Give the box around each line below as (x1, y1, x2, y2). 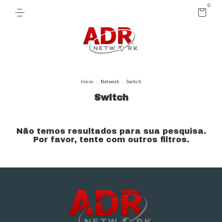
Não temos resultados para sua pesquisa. (16, 127, 206, 135)
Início (81, 78, 93, 85)
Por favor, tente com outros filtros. (33, 135, 189, 144)
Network (101, 78, 119, 85)
